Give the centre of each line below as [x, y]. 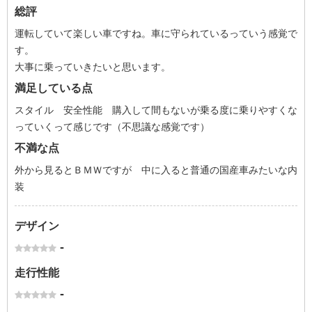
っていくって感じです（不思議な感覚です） [112, 127]
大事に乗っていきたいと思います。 [93, 67]
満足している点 [54, 88]
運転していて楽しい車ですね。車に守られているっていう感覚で [156, 33]
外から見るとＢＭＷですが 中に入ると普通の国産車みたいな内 [156, 170]
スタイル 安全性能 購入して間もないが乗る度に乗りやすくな [156, 110]
